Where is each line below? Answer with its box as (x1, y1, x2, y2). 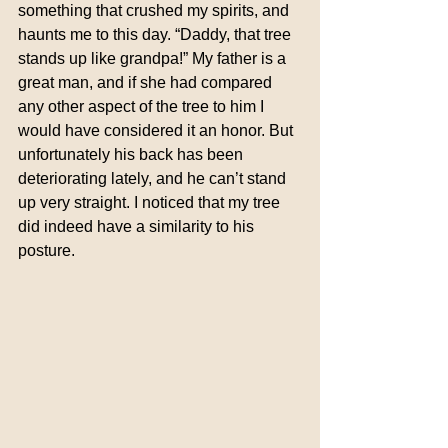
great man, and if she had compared (18, 73, 276, 91)
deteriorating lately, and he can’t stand (18, 169, 290, 187)
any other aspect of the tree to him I (18, 97, 268, 115)
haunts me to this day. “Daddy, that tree (18, 25, 295, 43)
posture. (18, 241, 75, 259)
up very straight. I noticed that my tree (18, 193, 284, 211)
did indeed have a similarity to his (18, 217, 258, 235)
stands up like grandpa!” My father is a (18, 49, 290, 67)
